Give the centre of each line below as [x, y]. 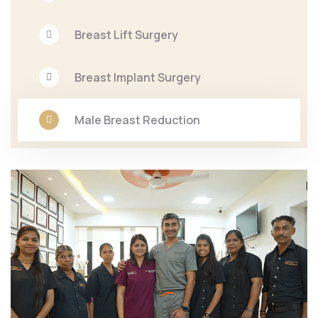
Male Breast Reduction [137, 120]
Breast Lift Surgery [126, 35]
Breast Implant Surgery [138, 78]
